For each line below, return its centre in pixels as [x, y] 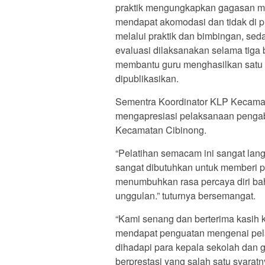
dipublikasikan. [147, 78]
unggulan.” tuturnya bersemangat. [185, 195]
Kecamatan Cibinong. [161, 130]
